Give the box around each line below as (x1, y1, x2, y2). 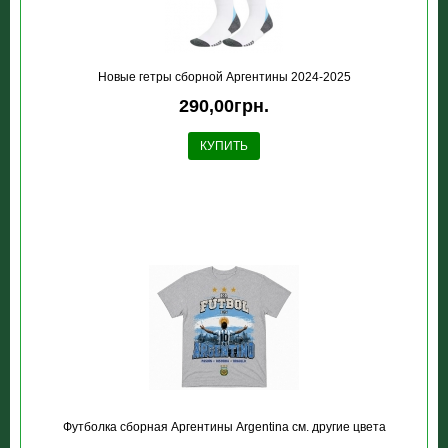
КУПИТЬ (200, 139, 248, 153)
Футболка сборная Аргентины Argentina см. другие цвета (62, 420, 386, 434)
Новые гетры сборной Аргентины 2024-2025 (97, 70, 351, 84)
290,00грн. (179, 96, 269, 116)
